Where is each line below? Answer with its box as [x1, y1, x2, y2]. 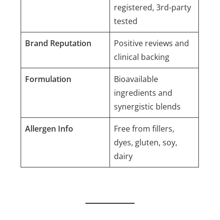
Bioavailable [114, 73, 159, 84]
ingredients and [114, 87, 173, 98]
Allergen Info [25, 123, 74, 134]
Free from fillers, [114, 123, 175, 134]
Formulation [25, 73, 72, 84]
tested [114, 15, 138, 27]
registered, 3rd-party [114, 1, 192, 13]
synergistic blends [114, 101, 181, 112]
